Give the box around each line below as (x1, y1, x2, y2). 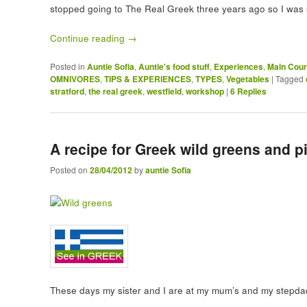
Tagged (275, 73, 304, 85)
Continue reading (49, 32, 127, 45)
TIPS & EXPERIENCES (103, 73, 191, 86)
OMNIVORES (49, 73, 100, 86)
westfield (146, 85, 182, 98)
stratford (49, 85, 84, 98)
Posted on (49, 164, 90, 176)
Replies (234, 85, 267, 98)
